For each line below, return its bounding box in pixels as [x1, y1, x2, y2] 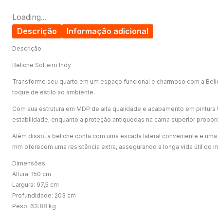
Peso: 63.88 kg [12, 202, 56, 210]
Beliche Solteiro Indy [12, 61, 71, 69]
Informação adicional [67, 26, 148, 36]
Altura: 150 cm [12, 170, 51, 178]
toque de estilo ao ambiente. [12, 88, 95, 96]
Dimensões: [12, 159, 47, 167]
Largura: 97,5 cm [12, 181, 59, 188]
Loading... [12, 12, 47, 22]
